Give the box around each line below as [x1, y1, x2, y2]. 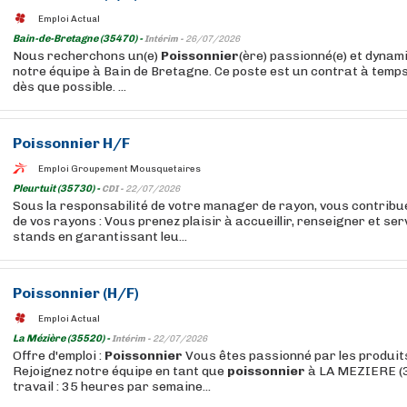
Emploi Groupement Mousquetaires [38, 163, 201, 174]
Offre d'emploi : [13, 348, 104, 363]
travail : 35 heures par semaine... [13, 379, 211, 394]
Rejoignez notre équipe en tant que [13, 363, 227, 379]
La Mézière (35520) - [13, 333, 112, 344]
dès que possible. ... [13, 79, 126, 94]
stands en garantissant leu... [13, 229, 187, 244]
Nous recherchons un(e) [13, 48, 161, 64]
